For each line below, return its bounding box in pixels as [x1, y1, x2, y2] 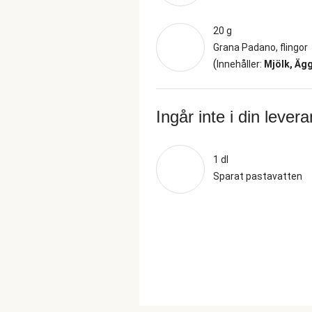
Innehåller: [217, 58, 264, 70]
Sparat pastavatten [213, 171, 302, 182]
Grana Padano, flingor [213, 42, 308, 53]
